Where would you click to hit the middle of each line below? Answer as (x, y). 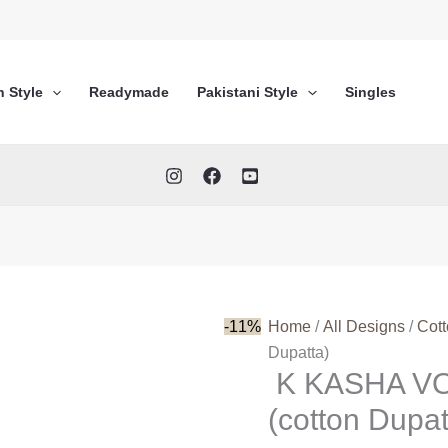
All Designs (364, 326)
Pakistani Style (248, 92)
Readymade (129, 92)
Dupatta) (299, 352)
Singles (370, 92)
